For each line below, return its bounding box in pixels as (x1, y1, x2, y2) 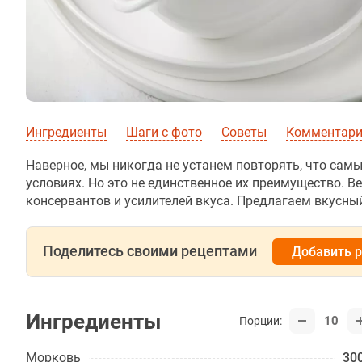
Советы (221, 124, 267, 140)
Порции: (239, 314, 282, 327)
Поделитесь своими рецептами (43, 242, 257, 259)
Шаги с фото (126, 124, 202, 140)
